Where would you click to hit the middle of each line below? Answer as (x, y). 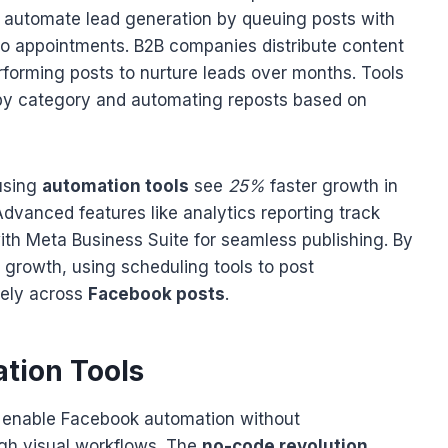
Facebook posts (156, 294)
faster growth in (331, 186)
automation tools (115, 186)
